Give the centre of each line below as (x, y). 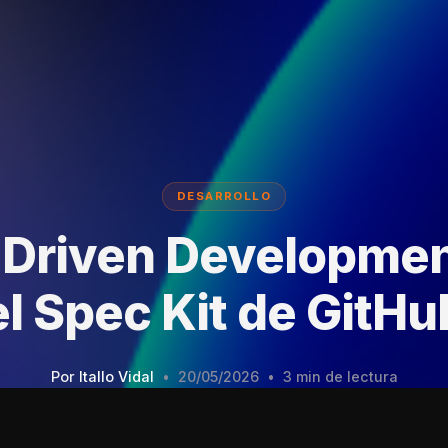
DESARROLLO (224, 196)
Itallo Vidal (116, 376)
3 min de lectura (340, 376)
